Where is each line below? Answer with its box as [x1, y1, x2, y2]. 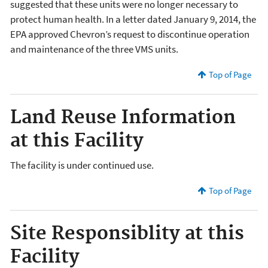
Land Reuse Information [10, 106, 236, 129]
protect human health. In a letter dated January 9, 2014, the [10, 12, 256, 26]
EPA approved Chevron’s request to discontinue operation [10, 27, 249, 41]
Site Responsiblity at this [10, 223, 244, 246]
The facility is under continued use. [10, 159, 154, 172]
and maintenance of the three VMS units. [10, 42, 178, 56]
